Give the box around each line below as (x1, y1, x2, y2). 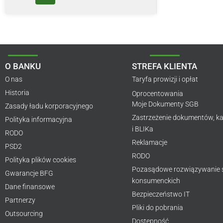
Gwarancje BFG (5, 169, 53, 178)
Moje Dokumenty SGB (132, 100, 199, 109)
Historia (5, 89, 29, 97)
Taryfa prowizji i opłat (132, 75, 199, 84)
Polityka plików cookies (5, 156, 76, 164)
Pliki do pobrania (132, 204, 184, 212)
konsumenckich (132, 177, 181, 185)
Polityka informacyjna (5, 115, 72, 124)
